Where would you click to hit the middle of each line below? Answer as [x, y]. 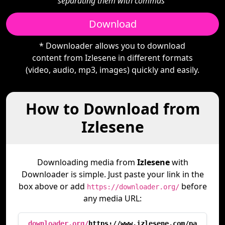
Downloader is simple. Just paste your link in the [113, 174]
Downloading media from [87, 162]
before [193, 186]
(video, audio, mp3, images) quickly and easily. [112, 70]
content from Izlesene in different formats [112, 58]
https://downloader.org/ [133, 187]
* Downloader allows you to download [113, 46]
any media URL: [113, 198]
